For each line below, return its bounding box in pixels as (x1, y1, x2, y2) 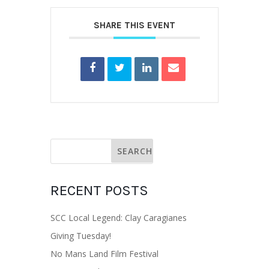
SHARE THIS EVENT (94, 20, 175, 31)
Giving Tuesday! (50, 230, 111, 241)
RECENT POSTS (50, 182, 148, 199)
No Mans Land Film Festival (50, 248, 159, 259)
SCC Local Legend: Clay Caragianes (50, 212, 187, 223)
